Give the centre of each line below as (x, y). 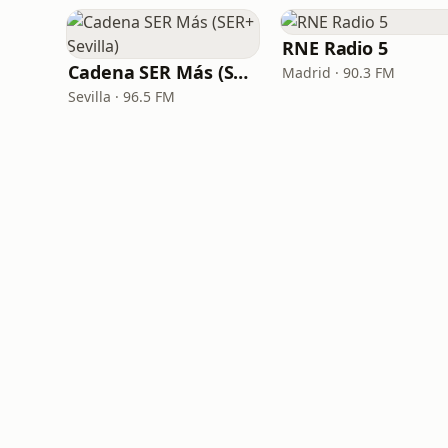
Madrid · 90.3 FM (338, 72)
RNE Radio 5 (335, 48)
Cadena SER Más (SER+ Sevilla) (241, 72)
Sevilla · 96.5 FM (121, 96)
